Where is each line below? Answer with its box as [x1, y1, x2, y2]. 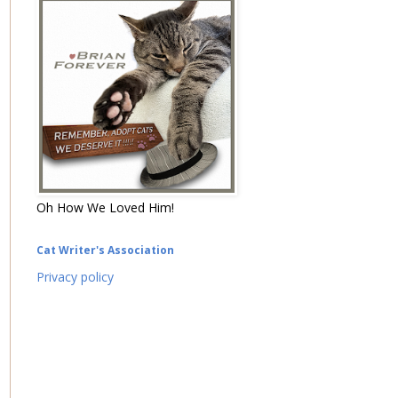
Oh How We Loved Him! [36, 198, 174, 216]
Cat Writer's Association [36, 242, 174, 258]
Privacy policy [36, 267, 114, 285]
